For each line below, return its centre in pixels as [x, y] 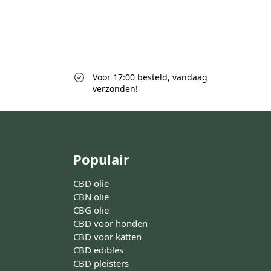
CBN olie [91, 197]
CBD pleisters [101, 263]
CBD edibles [99, 250]
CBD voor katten [108, 237]
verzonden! [116, 88]
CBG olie [91, 210]
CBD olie [91, 184]
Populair [102, 159]
